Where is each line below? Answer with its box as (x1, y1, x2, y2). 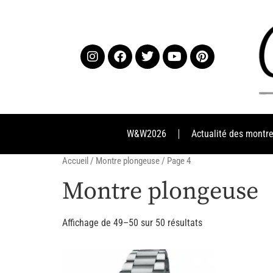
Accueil (62, 155, 88, 166)
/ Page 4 (160, 155, 191, 166)
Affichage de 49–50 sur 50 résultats (62, 216, 202, 229)
